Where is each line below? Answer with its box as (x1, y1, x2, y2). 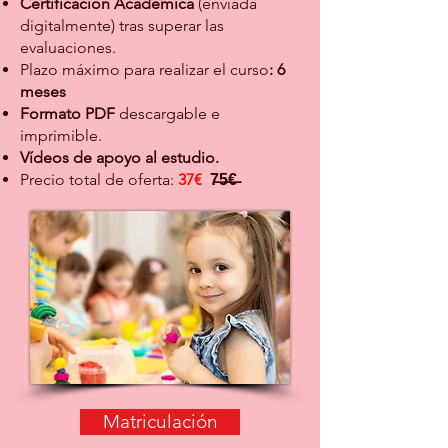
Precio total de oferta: (20, 170, 178, 189)
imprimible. (20, 126, 102, 145)
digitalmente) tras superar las (20, 16, 224, 35)
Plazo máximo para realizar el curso (20, 60, 269, 79)
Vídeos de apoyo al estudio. (20, 148, 219, 167)
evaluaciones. (20, 38, 116, 57)
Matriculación (102, 410, 218, 433)
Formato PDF (20, 104, 119, 123)
